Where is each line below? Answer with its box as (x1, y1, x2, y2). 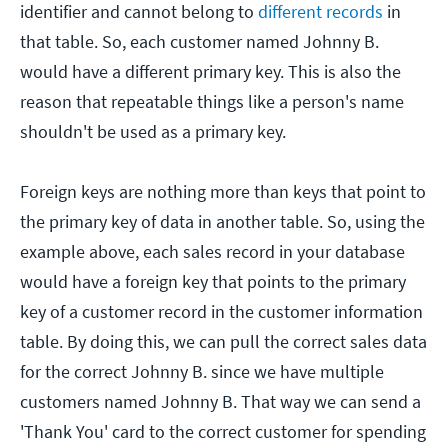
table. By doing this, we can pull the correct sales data (20, 329, 427, 353)
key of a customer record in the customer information (20, 299, 423, 323)
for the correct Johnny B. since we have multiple (20, 359, 384, 383)
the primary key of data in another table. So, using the (20, 209, 425, 233)
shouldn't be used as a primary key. (20, 119, 286, 143)
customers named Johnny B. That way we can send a (20, 389, 421, 413)
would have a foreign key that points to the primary (20, 269, 406, 293)
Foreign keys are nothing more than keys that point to (20, 179, 426, 203)
